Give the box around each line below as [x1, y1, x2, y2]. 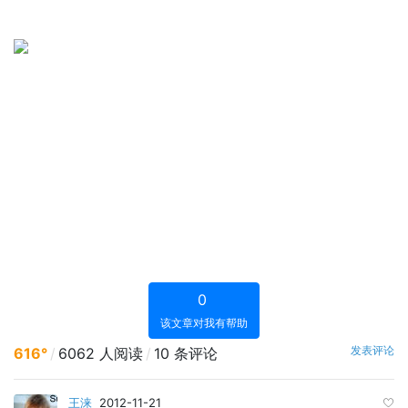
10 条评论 [154, 344, 218, 362]
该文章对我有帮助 [160, 316, 248, 330]
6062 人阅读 [58, 344, 143, 362]
